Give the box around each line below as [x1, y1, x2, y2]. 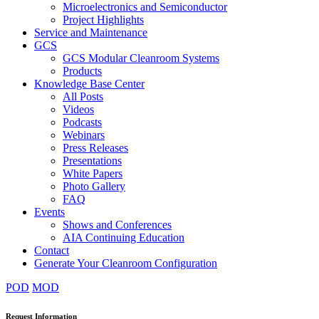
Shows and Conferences [63, 219, 172, 231]
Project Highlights [63, 14, 144, 26]
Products [63, 65, 102, 78]
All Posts [63, 90, 103, 103]
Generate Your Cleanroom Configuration [34, 257, 217, 270]
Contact [34, 244, 69, 257]
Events [34, 206, 65, 219]
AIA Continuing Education [63, 231, 184, 244]
